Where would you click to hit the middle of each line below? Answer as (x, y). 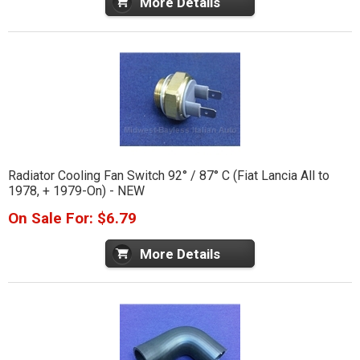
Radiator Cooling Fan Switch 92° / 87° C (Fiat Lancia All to (168, 176)
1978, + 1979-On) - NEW (76, 191)
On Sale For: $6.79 (72, 219)
